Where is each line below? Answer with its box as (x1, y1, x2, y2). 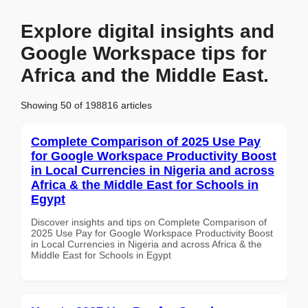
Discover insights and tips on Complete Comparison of (31, 216, 267, 228)
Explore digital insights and (21, 21, 274, 42)
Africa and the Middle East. (21, 65, 269, 86)
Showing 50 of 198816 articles (21, 99, 152, 111)
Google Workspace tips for (21, 43, 267, 64)
